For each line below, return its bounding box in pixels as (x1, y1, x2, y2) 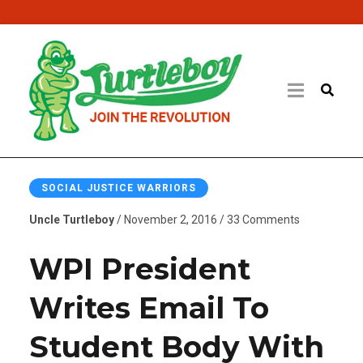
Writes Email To (28, 289, 269, 326)
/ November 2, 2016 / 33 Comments (113, 212, 300, 226)
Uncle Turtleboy (28, 212, 114, 226)
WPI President (28, 250, 250, 287)
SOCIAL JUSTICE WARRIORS (41, 181, 196, 194)
